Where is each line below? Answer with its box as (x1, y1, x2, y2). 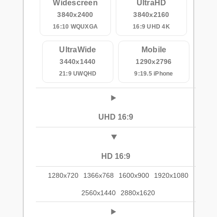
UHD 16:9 (98, 113, 133, 122)
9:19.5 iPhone (134, 70, 173, 77)
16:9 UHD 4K (133, 23, 170, 31)
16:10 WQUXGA (53, 23, 98, 31)
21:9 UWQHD (59, 70, 97, 77)
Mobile (141, 46, 167, 54)
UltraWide (59, 46, 96, 54)
